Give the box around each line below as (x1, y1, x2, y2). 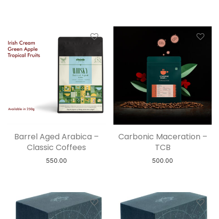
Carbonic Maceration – (118, 131, 207, 142)
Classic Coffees (27, 142, 86, 153)
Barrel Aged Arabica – (14, 131, 99, 142)
